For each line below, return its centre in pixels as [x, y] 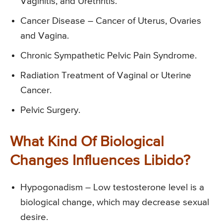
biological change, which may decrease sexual [115, 202]
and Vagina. [45, 36]
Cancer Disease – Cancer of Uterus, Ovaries [111, 21]
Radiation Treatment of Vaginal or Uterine [106, 75]
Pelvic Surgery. [50, 110]
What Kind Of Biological [87, 142]
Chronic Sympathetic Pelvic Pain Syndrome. [109, 55]
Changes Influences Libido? [100, 161]
